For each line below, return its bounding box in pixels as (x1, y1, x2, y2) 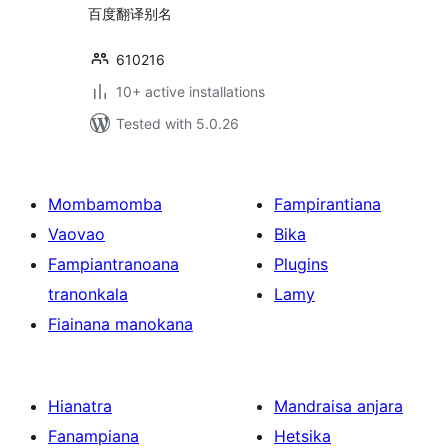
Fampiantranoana (48, 254, 179, 274)
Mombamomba (48, 194, 162, 214)
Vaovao (48, 224, 105, 244)
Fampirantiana (274, 194, 381, 214)
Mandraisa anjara (274, 396, 403, 416)
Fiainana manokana (48, 314, 193, 334)
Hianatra (48, 396, 112, 416)
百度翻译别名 (88, 5, 172, 22)
